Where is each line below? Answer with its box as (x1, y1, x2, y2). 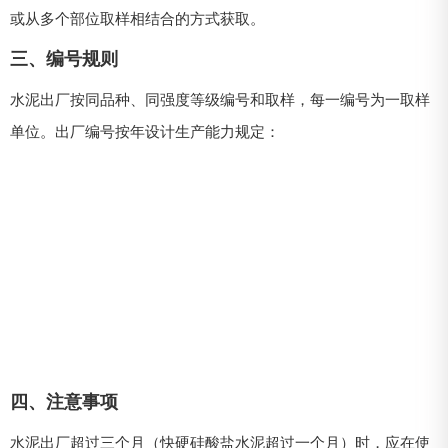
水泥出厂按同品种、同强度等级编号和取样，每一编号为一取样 (10, 91, 430, 109)
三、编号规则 (10, 49, 118, 70)
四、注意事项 (10, 392, 118, 413)
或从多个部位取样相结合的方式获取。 (10, 10, 265, 28)
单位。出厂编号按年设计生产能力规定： (10, 123, 280, 141)
